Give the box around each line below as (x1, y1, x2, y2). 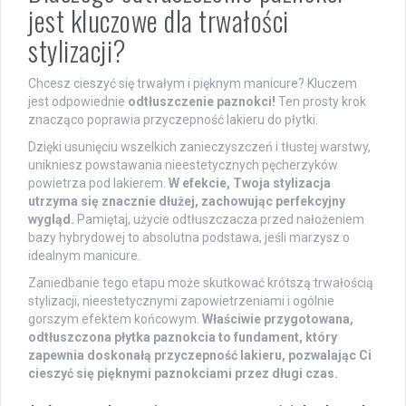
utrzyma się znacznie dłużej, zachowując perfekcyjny (28, 193, 345, 208)
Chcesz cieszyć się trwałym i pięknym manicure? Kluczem (28, 75, 357, 91)
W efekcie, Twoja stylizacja (169, 175, 331, 190)
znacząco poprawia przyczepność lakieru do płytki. (28, 111, 318, 127)
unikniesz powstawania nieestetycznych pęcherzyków (28, 157, 338, 172)
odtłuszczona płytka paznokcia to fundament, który (28, 329, 337, 344)
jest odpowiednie (28, 93, 128, 109)
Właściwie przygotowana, (202, 311, 353, 326)
